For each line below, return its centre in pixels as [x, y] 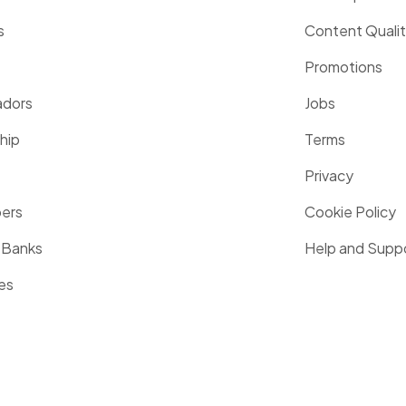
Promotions [343, 67]
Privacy [329, 175]
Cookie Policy [350, 212]
